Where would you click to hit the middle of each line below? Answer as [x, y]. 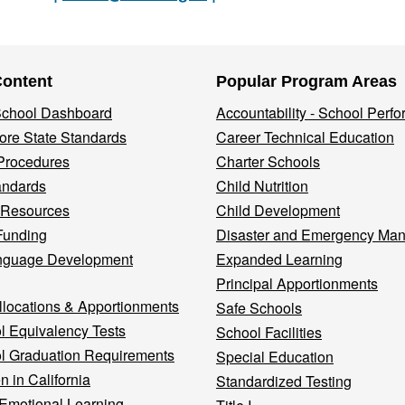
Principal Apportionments [297, 284]
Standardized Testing [284, 381]
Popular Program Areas [306, 82]
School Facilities [269, 333]
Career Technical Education [305, 137]
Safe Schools [259, 308]
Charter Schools [268, 162]
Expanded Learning [279, 259]
